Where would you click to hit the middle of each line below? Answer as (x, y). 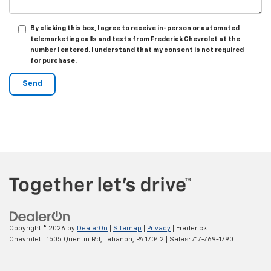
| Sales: (178, 239)
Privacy (159, 228)
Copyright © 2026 (38, 228)
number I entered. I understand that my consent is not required (137, 50)
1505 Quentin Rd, (73, 239)
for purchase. (54, 60)
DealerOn (92, 228)
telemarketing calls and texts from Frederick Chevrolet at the (135, 39)
